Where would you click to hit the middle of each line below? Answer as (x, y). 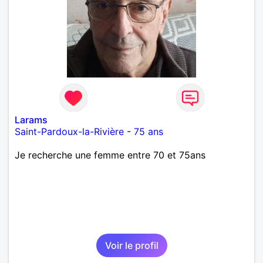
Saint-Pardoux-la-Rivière (69, 131)
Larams (31, 119)
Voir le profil (131, 245)
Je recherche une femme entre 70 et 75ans (110, 155)
